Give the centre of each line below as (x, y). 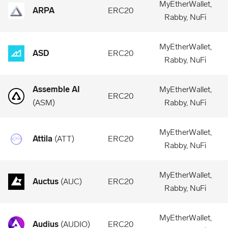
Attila (42, 139)
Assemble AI (56, 89)
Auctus (46, 181)
